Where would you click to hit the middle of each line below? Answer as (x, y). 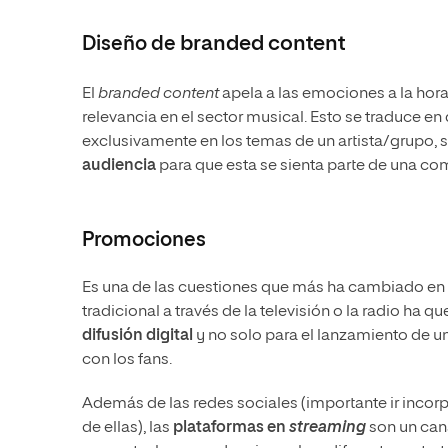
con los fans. (127, 359)
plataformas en (229, 427)
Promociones (144, 239)
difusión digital (137, 335)
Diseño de (131, 43)
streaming (327, 427)
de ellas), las (126, 427)
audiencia (119, 165)
